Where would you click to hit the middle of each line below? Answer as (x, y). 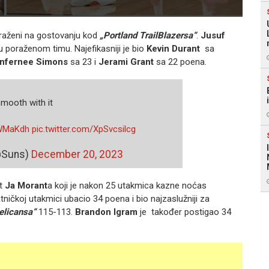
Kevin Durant (173, 49)
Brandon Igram (106, 212)
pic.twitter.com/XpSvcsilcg (83, 129)
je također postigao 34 (184, 212)
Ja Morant (26, 186)
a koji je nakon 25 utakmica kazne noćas (127, 186)
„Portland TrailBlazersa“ (148, 35)
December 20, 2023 (77, 154)
